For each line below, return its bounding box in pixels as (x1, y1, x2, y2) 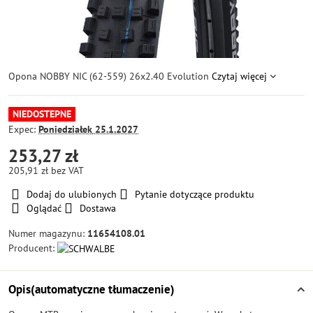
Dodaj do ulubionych (27, 188, 117, 201)
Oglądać (27, 202, 61, 214)
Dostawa (80, 202, 116, 214)
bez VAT (51, 164, 84, 177)
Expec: (8, 123, 38, 136)
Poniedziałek (38, 123, 92, 136)
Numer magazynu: (8, 227, 87, 240)
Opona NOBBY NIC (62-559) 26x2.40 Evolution (8, 70, 212, 82)
